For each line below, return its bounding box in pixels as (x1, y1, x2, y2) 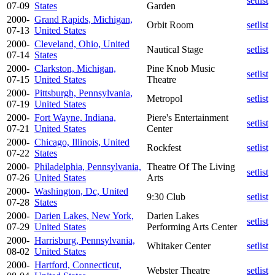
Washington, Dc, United (34, 185, 128, 196)
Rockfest (147, 142, 181, 153)
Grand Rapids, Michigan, (34, 14, 133, 25)
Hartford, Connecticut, (34, 259, 122, 270)
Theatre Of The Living (147, 161, 235, 172)
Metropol (147, 93, 182, 104)
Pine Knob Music (147, 63, 215, 74)
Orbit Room (147, 19, 193, 30)
